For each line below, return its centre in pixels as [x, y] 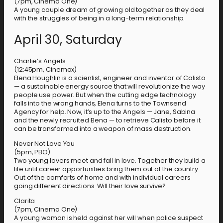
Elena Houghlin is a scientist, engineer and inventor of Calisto [110, 78]
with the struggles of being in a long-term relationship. [100, 18]
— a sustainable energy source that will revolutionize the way [110, 87]
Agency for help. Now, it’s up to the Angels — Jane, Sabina [105, 112]
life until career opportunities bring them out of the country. [107, 169]
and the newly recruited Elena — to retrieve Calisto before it [107, 120]
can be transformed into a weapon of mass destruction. [103, 129]
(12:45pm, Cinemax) [46, 70]
